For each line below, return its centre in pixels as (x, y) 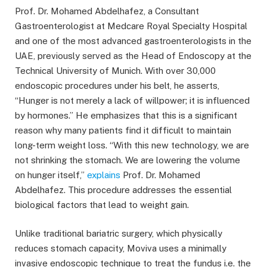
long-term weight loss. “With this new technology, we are (132, 145)
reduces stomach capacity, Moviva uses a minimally (121, 249)
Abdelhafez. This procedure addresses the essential (123, 190)
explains (104, 175)
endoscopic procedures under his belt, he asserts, (117, 86)
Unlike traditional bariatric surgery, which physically (119, 234)
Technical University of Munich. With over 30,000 (115, 71)
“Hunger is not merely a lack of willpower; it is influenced (132, 101)
